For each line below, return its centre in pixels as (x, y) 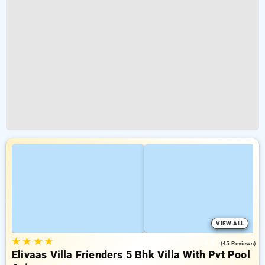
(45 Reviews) (238, 243)
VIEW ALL (230, 223)
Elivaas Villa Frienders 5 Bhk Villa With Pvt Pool (131, 255)
